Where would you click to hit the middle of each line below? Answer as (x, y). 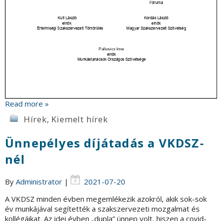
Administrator (39, 182)
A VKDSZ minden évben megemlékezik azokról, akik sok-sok (106, 199)
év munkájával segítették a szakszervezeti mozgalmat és (102, 209)
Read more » (27, 104)
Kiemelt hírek (80, 119)
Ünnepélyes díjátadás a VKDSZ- (105, 143)
